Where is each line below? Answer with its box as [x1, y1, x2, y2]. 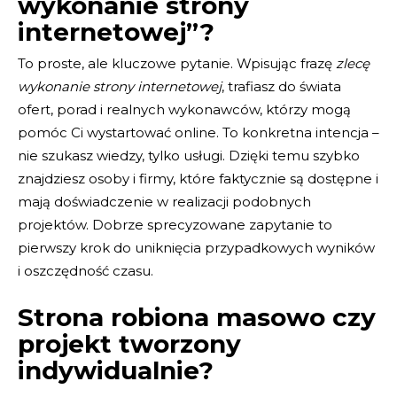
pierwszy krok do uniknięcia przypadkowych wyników [18, 239, 375, 257]
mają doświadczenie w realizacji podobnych [18, 193, 311, 211]
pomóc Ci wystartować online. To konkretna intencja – [18, 124, 379, 142]
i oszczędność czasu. [18, 262, 153, 280]
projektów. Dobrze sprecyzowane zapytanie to [18, 216, 332, 234]
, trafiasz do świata [222, 78, 341, 96]
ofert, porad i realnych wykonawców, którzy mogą [18, 101, 351, 119]
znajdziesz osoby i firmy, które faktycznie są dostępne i [18, 170, 378, 188]
